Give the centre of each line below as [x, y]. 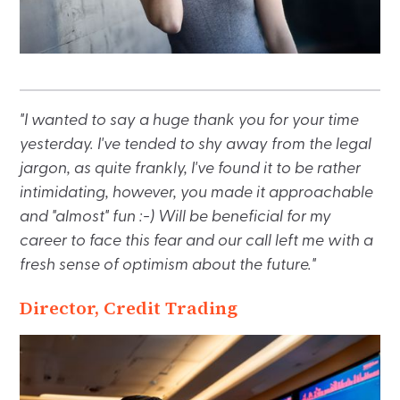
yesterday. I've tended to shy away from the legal [196, 146]
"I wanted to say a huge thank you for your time [190, 121]
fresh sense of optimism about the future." [168, 266]
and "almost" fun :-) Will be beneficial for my [176, 218]
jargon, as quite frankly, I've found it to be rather [191, 170]
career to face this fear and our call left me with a [197, 242]
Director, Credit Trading [129, 308]
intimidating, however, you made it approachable [197, 194]
